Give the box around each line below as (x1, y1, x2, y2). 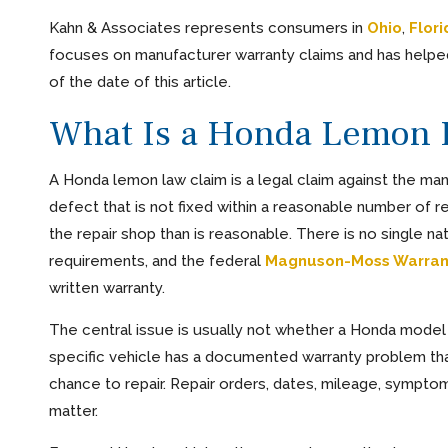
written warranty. (48, 279, 165, 298)
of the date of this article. (48, 73, 231, 92)
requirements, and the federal (48, 252, 265, 271)
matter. (48, 402, 98, 421)
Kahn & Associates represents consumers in (48, 19, 367, 38)
